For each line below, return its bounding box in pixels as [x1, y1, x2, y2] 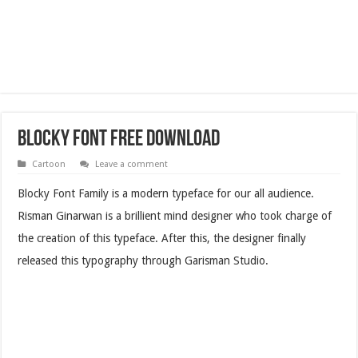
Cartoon [32, 158, 66, 169]
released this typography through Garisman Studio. [18, 253, 269, 267]
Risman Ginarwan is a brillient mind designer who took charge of [18, 209, 332, 222]
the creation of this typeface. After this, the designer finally [18, 231, 307, 245]
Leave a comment [95, 158, 169, 169]
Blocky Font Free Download [18, 128, 221, 151]
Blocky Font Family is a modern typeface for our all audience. [18, 186, 315, 200]
